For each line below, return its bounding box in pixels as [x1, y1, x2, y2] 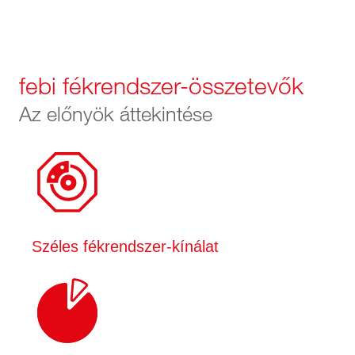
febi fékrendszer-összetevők [19, 74, 303, 100]
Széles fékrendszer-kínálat [32, 237, 219, 255]
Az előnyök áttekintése [19, 104, 212, 125]
